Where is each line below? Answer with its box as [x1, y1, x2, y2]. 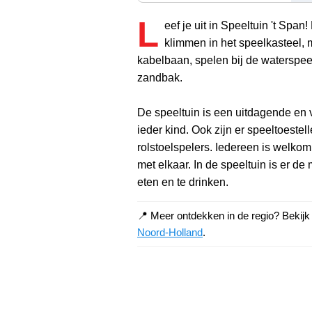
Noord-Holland [137, 226, 203, 238]
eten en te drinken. [137, 175, 228, 188]
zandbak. [137, 71, 182, 84]
